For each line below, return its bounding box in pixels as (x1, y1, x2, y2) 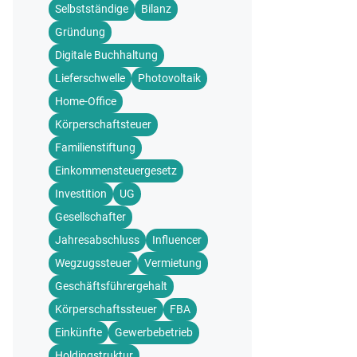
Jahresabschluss (55, 233, 139, 246)
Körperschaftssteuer (55, 303, 157, 316)
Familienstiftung (55, 141, 135, 154)
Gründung (55, 25, 105, 38)
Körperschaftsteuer (55, 118, 151, 131)
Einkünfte (55, 326, 102, 339)
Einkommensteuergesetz (55, 164, 177, 177)
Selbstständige (55, 2, 128, 15)
